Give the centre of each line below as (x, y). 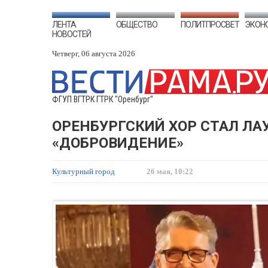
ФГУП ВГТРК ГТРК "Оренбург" (103, 99)
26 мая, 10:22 (170, 171)
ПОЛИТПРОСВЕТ (210, 25)
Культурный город (84, 171)
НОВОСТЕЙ (71, 34)
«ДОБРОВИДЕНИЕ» (118, 143)
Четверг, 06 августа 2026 (94, 54)
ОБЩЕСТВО (137, 25)
